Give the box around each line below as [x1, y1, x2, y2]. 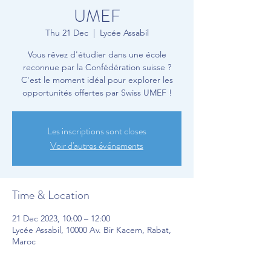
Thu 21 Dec [45, 27, 88, 38]
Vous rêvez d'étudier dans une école [27, 49, 166, 60]
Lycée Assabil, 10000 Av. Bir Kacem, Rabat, [12, 224, 171, 235]
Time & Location [12, 186, 90, 204]
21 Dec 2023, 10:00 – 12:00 [12, 213, 110, 224]
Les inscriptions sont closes [47, 124, 146, 138]
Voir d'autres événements [50, 139, 143, 152]
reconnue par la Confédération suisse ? [22, 62, 171, 73]
